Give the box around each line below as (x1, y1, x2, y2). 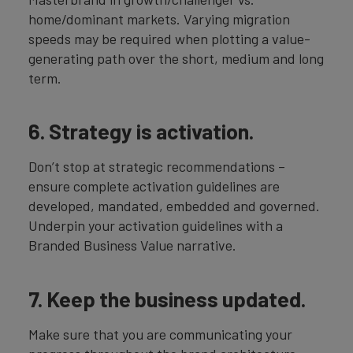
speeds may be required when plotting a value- (28, 29, 310, 47)
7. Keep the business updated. (28, 285, 306, 311)
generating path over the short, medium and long (28, 49, 324, 67)
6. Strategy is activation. (28, 118, 254, 144)
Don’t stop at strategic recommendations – (28, 158, 285, 176)
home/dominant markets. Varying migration (28, 9, 290, 28)
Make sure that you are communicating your (28, 325, 292, 343)
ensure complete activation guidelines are (28, 177, 280, 195)
